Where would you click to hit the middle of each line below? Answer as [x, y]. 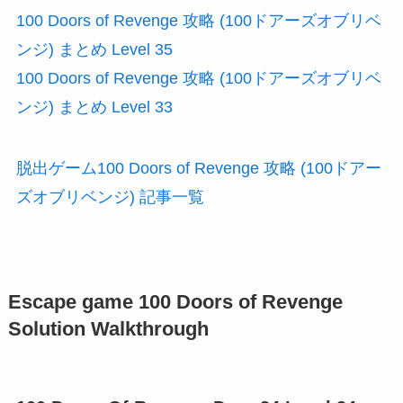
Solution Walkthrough [108, 329]
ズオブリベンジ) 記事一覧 [110, 197]
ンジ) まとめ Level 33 [94, 107]
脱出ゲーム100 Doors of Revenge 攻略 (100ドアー [198, 168]
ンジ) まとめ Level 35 [94, 49]
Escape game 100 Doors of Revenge [175, 302]
